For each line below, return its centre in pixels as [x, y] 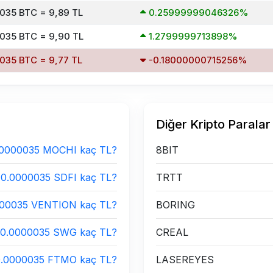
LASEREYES [185, 260]
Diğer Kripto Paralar [213, 124]
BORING [175, 205]
